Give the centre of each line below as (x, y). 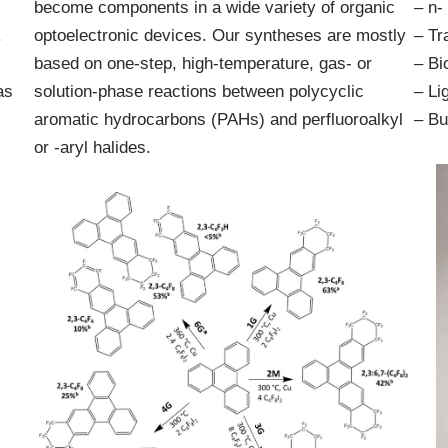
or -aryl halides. (92, 147)
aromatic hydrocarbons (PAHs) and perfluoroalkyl (218, 119)
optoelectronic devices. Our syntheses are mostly (220, 35)
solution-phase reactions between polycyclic (199, 91)
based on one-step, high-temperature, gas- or (203, 63)
